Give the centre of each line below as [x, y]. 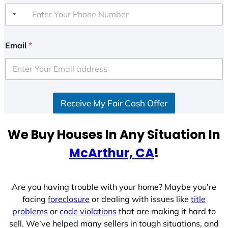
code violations [88, 211]
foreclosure [69, 199]
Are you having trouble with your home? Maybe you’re [114, 187]
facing [35, 199]
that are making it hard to [166, 211]
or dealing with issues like [140, 199]
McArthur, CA [112, 153]
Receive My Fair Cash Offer [114, 103]
